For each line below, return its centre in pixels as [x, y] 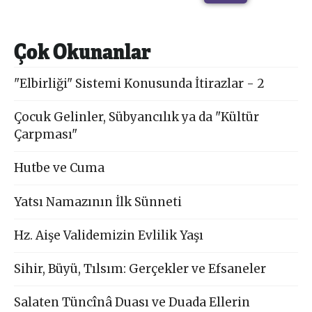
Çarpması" [46, 135]
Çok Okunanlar [83, 51]
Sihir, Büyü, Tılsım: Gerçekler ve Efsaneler [140, 268]
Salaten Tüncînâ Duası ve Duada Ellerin [132, 302]
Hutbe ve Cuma [60, 168]
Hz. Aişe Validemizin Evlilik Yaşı [109, 235]
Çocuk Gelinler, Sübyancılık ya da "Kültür [137, 117]
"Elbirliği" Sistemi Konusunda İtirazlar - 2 [140, 84]
